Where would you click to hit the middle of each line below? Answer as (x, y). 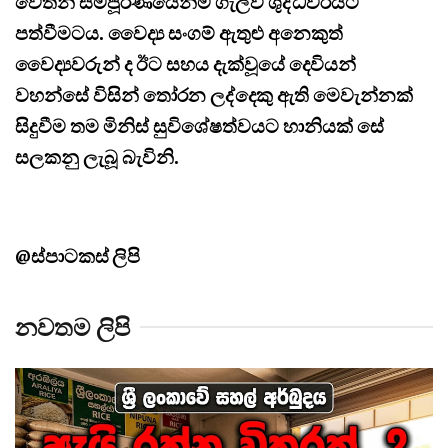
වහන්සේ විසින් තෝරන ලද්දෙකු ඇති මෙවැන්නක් (214, 94)
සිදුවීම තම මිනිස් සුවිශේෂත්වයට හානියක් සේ (199, 125)
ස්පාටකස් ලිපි (85, 256)
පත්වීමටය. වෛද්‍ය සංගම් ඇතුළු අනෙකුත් (179, 32)
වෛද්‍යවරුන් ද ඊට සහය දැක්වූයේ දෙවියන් (185, 63)
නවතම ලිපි (72, 326)
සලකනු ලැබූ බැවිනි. (97, 156)
